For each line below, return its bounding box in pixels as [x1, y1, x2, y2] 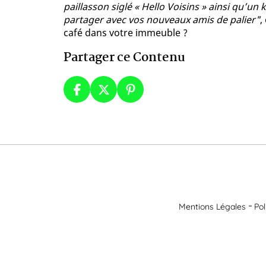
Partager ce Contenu [64, 47, 185, 68]
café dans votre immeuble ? [64, 26, 188, 40]
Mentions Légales [179, 201, 246, 212]
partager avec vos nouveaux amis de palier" [64, 13, 260, 27]
